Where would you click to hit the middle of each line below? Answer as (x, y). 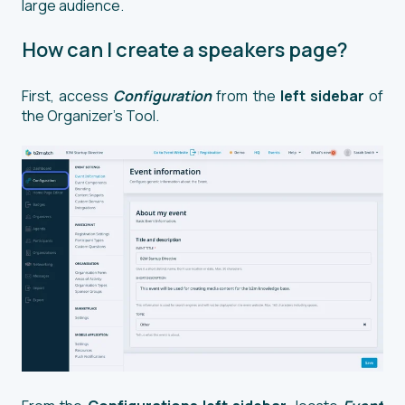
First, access (68, 95)
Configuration (165, 95)
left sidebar (322, 95)
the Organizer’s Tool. (90, 115)
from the (248, 95)
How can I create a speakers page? (185, 50)
